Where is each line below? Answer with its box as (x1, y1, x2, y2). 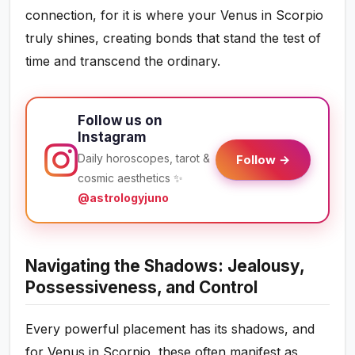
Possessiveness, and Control (25, 277, 258, 298)
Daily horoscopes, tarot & (78, 151, 211, 166)
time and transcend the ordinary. (25, 53, 221, 70)
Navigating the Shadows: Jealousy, (25, 256, 306, 277)
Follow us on (78, 113, 163, 129)
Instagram (78, 129, 147, 146)
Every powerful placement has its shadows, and (25, 321, 315, 338)
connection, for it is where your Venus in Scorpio (25, 7, 324, 24)
